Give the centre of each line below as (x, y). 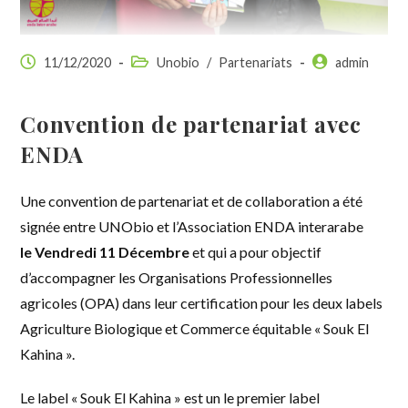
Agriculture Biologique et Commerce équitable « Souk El (195, 328)
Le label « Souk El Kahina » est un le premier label (170, 397)
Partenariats (256, 62)
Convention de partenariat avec (191, 123)
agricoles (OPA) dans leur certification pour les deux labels (202, 302)
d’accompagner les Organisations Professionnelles (177, 277)
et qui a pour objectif (256, 251)
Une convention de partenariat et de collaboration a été (192, 200)
